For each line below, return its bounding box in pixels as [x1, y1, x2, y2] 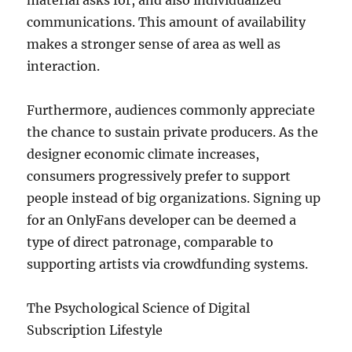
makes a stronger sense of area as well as [27, 36, 281, 52]
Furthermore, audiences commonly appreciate [27, 102, 316, 118]
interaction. [27, 58, 101, 74]
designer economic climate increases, [27, 146, 260, 162]
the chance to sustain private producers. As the [27, 124, 319, 140]
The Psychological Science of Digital [27, 300, 251, 316]
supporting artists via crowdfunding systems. [27, 256, 309, 272]
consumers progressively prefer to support [27, 168, 291, 184]
